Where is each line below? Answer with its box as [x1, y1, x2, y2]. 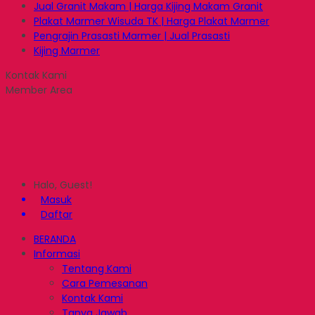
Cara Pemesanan [62, 276, 148, 290]
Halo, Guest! [34, 178, 92, 192]
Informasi [34, 247, 80, 261]
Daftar [41, 207, 72, 221]
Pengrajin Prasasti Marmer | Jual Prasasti [34, 29, 230, 43]
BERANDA [34, 232, 76, 246]
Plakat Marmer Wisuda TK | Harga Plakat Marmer [34, 14, 269, 28]
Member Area [6, 83, 72, 97]
